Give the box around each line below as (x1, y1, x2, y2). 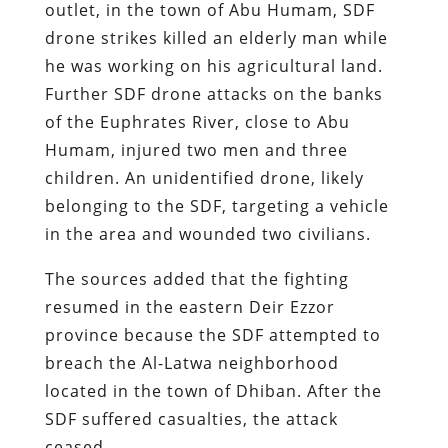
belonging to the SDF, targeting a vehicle (44, 194, 389, 217)
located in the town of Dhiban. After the (44, 379, 382, 402)
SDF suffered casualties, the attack (44, 407, 338, 430)
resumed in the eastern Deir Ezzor (44, 295, 335, 318)
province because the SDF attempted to (44, 323, 381, 346)
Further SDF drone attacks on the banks (44, 82, 383, 105)
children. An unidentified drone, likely (44, 166, 364, 189)
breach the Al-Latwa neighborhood (44, 351, 339, 374)
